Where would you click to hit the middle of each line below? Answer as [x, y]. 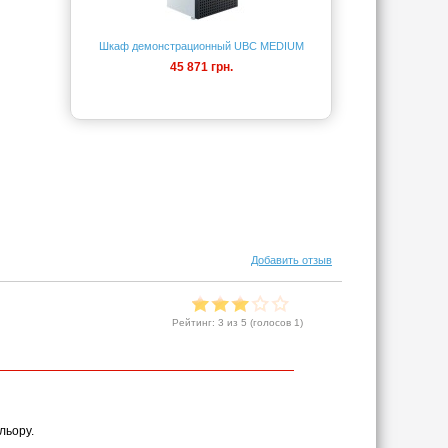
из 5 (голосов [259, 322]
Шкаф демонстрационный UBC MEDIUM [201, 46]
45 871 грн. [201, 67]
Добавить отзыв [291, 260]
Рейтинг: [195, 322]
